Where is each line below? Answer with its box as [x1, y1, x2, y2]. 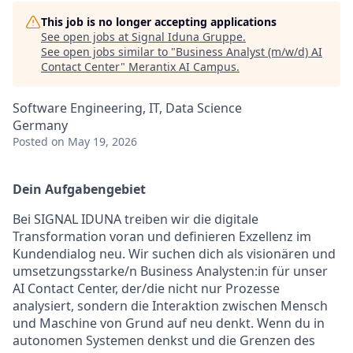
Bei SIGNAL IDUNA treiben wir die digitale [13, 210, 258, 228]
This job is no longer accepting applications [41, 14, 277, 29]
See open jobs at [41, 29, 132, 44]
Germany [13, 117, 68, 134]
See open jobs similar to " [41, 44, 176, 59]
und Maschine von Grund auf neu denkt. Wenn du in [13, 314, 325, 332]
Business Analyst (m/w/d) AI [176, 44, 322, 59]
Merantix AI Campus [128, 59, 236, 74]
